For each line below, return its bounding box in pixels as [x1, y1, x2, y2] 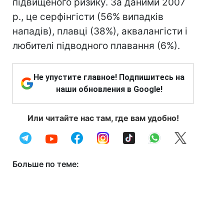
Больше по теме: [12, 159, 79, 169]
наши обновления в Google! [55, 84, 162, 94]
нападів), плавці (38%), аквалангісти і [12, 25, 187, 37]
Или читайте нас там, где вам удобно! [27, 113, 179, 123]
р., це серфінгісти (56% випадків [12, 11, 163, 22]
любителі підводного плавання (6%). [12, 40, 180, 51]
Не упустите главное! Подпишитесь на [33, 72, 184, 82]
